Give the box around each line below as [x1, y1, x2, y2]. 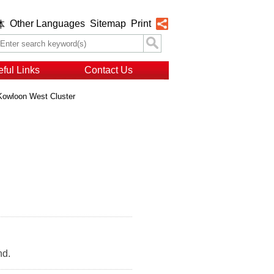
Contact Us [84, 65, 133, 75]
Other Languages [10, 18, 85, 29]
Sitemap [90, 18, 126, 29]
